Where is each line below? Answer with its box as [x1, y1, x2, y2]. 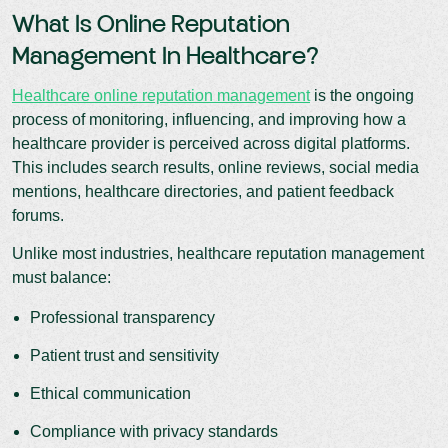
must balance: [12, 268, 111, 286]
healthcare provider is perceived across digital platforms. [12, 134, 410, 152]
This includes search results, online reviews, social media [12, 158, 419, 176]
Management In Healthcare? [12, 43, 319, 71]
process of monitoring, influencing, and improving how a [12, 110, 406, 128]
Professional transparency [30, 308, 215, 326]
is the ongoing [310, 86, 414, 104]
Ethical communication [30, 384, 191, 402]
